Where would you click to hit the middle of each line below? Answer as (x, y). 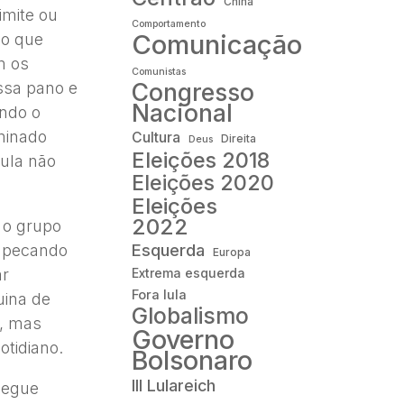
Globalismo (190, 315)
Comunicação (216, 44)
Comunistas (158, 71)
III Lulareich (173, 385)
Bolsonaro (192, 360)
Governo (183, 339)
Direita (238, 138)
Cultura (156, 137)
